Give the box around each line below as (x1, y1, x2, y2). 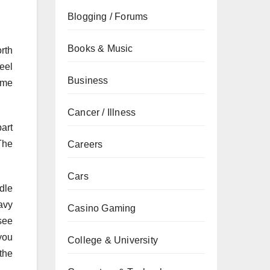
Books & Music (67, 43, 133, 54)
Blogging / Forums (67, 11, 148, 22)
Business (67, 75, 108, 86)
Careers (67, 139, 103, 149)
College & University (67, 235, 158, 245)
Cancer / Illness (67, 107, 136, 118)
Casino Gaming (67, 203, 136, 213)
